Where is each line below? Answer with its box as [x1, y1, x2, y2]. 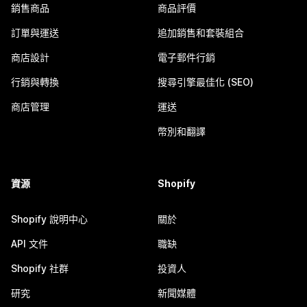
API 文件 [11, 238, 48, 249]
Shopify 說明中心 [11, 213, 88, 225]
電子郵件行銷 [158, 51, 215, 63]
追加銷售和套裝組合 [158, 27, 244, 38]
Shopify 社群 [11, 262, 69, 274]
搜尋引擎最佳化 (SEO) [158, 76, 254, 88]
